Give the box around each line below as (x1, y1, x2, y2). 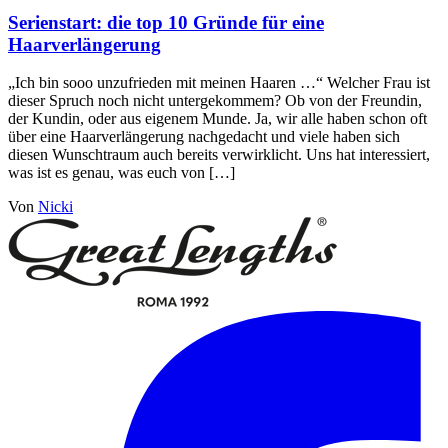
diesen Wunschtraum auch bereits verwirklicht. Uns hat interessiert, (8, 146, 430, 164)
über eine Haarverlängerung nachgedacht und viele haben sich (8, 128, 400, 146)
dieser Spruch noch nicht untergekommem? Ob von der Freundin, (8, 92, 422, 110)
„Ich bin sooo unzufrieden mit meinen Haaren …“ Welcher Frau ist (8, 74, 430, 92)
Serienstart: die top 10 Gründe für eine (8, 11, 324, 33)
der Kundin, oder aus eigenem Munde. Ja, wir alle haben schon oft (8, 110, 427, 128)
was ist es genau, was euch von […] (8, 164, 235, 182)
